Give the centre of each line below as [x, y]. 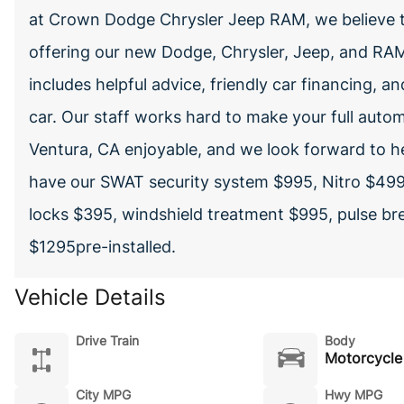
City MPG [103, 395]
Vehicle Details [90, 297]
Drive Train [107, 340]
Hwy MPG [353, 395]
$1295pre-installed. [102, 247]
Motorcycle [363, 358]
